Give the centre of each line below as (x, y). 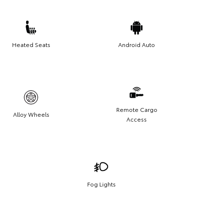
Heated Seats (31, 45)
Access (137, 119)
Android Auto (137, 45)
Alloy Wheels (31, 114)
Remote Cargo (137, 109)
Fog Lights (101, 184)
